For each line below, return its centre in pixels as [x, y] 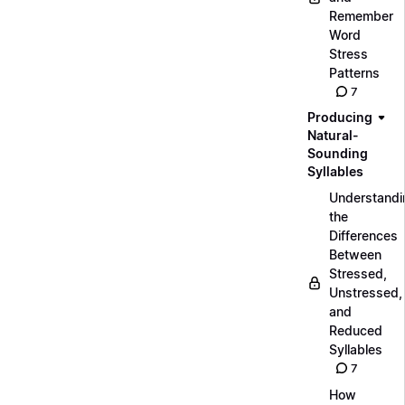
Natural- [333, 135]
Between [355, 254]
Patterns [354, 73]
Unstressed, [366, 292]
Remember [361, 16]
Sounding [338, 153]
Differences [363, 235]
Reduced [356, 330]
